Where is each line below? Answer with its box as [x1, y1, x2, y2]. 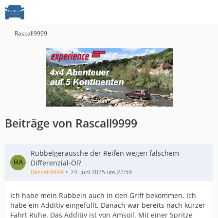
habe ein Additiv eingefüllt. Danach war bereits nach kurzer [10, 200, 205, 210]
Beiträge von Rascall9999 [5, 115, 137, 131]
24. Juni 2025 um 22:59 [71, 168, 132, 176]
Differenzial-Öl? [31, 158, 81, 167]
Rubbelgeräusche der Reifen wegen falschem [31, 148, 179, 158]
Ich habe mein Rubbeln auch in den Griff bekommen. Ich [10, 191, 196, 200]
